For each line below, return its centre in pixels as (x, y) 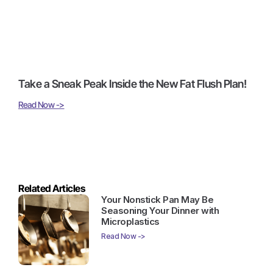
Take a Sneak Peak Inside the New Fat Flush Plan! (132, 84)
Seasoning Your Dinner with (160, 211)
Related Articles (51, 189)
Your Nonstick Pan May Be (158, 200)
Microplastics (130, 222)
